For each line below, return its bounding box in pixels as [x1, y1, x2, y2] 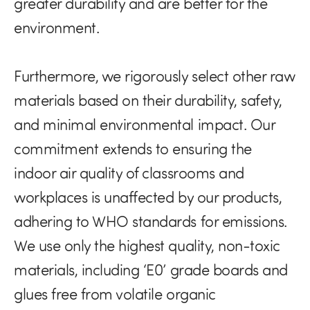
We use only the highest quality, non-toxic [14, 236, 280, 255]
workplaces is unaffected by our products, [14, 188, 282, 207]
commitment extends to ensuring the [14, 139, 252, 158]
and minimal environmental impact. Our [14, 115, 275, 134]
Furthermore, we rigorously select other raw [14, 66, 295, 86]
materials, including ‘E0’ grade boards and [14, 260, 288, 280]
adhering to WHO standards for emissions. [14, 212, 287, 231]
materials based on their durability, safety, [14, 91, 282, 110]
